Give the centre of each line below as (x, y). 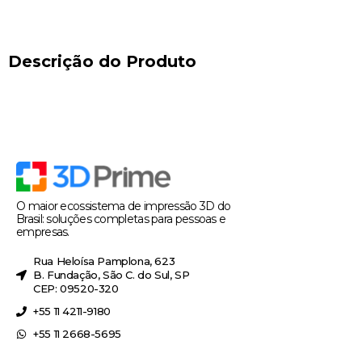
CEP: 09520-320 (76, 289)
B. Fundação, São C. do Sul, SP (112, 275)
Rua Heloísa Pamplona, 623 (104, 261)
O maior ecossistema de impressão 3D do (124, 206)
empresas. (43, 232)
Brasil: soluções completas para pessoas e (121, 219)
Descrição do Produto (102, 62)
